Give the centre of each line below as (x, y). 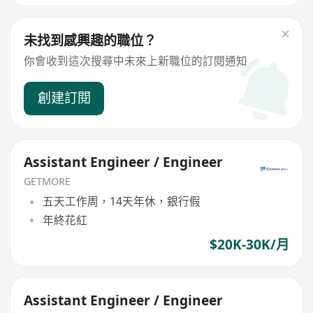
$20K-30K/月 (249, 244)
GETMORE (48, 181)
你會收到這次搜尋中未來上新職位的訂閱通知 (136, 60)
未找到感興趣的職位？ (90, 40)
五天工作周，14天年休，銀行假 (121, 202)
